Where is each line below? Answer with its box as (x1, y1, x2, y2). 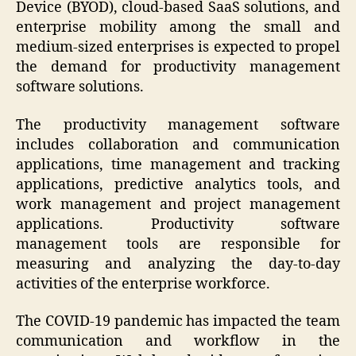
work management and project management (16, 195, 340, 214)
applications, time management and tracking (16, 155, 340, 174)
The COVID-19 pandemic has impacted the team (16, 312, 340, 331)
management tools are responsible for (16, 234, 340, 253)
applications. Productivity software (16, 215, 340, 234)
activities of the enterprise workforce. (16, 274, 270, 293)
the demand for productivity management (16, 58, 340, 77)
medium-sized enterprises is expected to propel (16, 38, 340, 57)
